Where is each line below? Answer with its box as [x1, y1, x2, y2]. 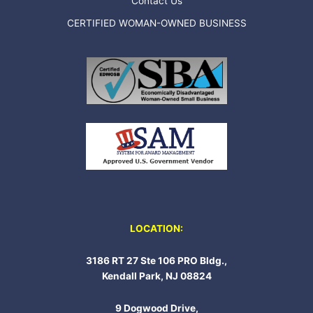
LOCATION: [130, 222, 183, 234]
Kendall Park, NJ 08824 [101, 270, 212, 282]
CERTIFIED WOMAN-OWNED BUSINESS [66, 17, 247, 29]
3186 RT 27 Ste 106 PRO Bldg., [86, 254, 227, 266]
